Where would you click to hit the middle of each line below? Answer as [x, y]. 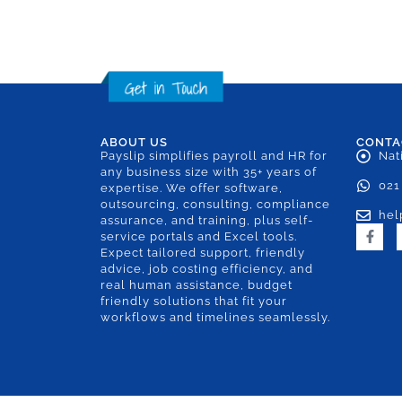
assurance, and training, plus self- [207, 220]
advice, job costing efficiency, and [207, 268]
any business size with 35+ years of [209, 171]
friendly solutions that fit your [194, 301]
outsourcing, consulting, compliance [215, 204]
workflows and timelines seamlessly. [215, 317]
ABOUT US [134, 142]
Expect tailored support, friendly [203, 252]
